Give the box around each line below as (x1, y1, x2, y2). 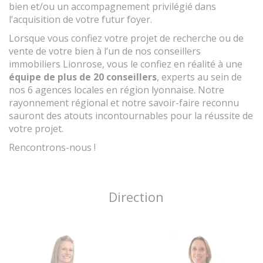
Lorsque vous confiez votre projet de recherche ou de (9, 31, 244, 45)
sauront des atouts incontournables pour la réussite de (9, 109, 253, 122)
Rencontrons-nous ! (9, 140, 96, 154)
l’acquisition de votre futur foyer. (9, 12, 152, 26)
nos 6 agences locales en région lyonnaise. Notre (9, 83, 224, 96)
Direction (108, 187, 164, 205)
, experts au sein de (157, 70, 242, 83)
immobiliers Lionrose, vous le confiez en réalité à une (9, 57, 242, 70)
